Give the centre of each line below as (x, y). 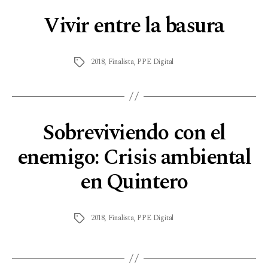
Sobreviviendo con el (134, 133)
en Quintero (134, 182)
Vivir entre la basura (134, 26)
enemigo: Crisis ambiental (134, 157)
